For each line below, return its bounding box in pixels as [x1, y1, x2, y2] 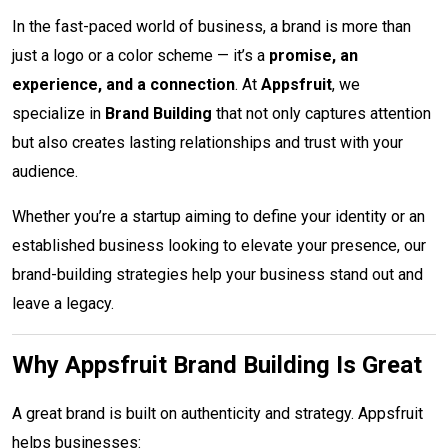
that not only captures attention [212, 103, 431, 123]
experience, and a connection [12, 74, 235, 94]
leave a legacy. [12, 293, 114, 313]
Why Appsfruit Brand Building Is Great [12, 350, 422, 379]
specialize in [12, 103, 105, 123]
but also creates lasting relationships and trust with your [12, 132, 403, 152]
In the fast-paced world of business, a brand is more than [12, 16, 411, 36]
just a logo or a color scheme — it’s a [12, 45, 269, 65]
